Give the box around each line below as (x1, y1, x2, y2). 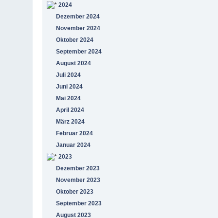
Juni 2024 (56, 83, 83, 90)
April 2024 (56, 106, 85, 113)
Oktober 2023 (56, 188, 94, 195)
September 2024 (56, 48, 102, 55)
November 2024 (56, 24, 101, 32)
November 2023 (56, 176, 101, 183)
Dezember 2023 (56, 164, 100, 172)
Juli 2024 (56, 71, 81, 78)
